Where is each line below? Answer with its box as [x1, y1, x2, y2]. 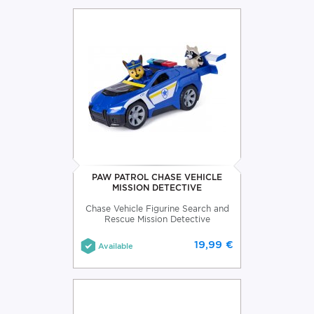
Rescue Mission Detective [104, 213, 210, 224]
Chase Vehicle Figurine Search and [85, 203, 229, 214]
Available [98, 240, 133, 251]
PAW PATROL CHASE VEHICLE [92, 171, 222, 182]
